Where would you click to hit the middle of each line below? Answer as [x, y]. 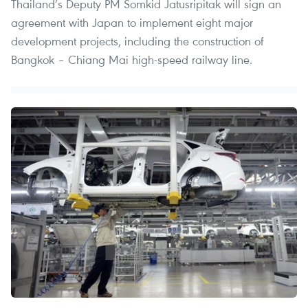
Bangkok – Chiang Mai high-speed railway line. [132, 59]
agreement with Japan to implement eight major [132, 22]
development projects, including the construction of [137, 41]
